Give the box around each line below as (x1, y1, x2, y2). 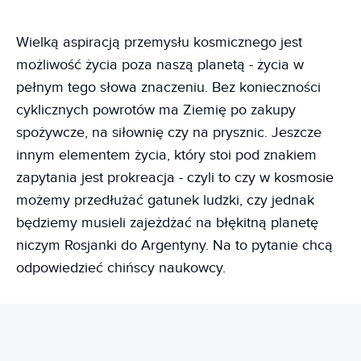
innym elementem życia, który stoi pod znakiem (16, 146, 317, 164)
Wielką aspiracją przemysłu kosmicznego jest (16, 33, 302, 51)
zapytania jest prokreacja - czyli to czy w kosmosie (16, 168, 334, 186)
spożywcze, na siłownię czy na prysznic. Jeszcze (16, 123, 322, 141)
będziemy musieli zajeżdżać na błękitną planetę (16, 214, 318, 231)
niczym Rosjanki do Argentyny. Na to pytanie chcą (16, 236, 333, 254)
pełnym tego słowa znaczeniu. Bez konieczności (16, 78, 321, 96)
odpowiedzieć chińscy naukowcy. (16, 259, 226, 276)
